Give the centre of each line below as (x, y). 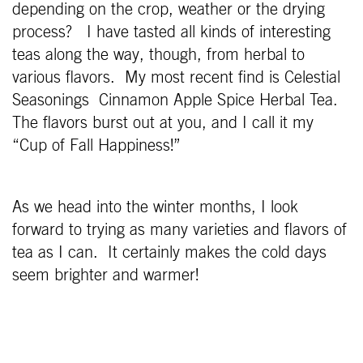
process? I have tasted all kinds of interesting (171, 32)
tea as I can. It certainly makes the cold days (169, 252)
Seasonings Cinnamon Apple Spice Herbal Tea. (177, 100)
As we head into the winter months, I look (155, 207)
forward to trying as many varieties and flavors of (179, 230)
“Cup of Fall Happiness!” (96, 145)
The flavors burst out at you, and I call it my (163, 123)
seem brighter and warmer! (105, 275)
